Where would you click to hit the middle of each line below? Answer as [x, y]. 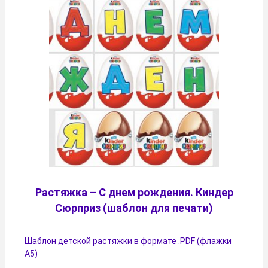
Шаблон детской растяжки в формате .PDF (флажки [128, 241]
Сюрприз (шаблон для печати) [134, 208]
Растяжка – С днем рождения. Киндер [134, 193]
